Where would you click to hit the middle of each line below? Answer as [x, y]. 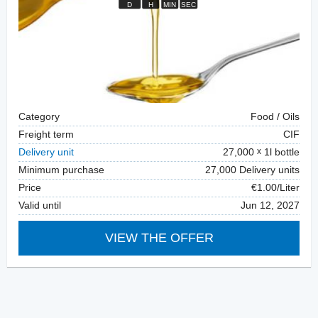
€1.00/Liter [275, 188]
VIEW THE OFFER [159, 238]
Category [39, 117]
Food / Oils [275, 117]
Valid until [40, 206]
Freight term [46, 135]
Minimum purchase [61, 170]
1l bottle [280, 153]
